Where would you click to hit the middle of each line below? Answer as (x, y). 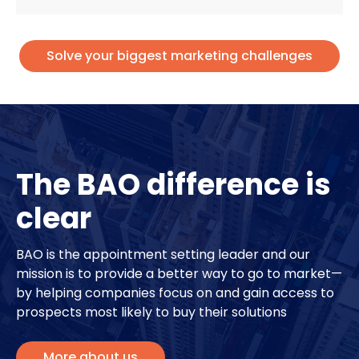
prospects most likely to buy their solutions (151, 313)
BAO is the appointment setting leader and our (163, 255)
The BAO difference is (173, 185)
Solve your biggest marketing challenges (179, 56)
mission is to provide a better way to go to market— (179, 274)
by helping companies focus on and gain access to (175, 293)
